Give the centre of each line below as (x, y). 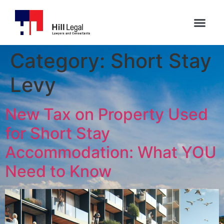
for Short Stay (57, 133)
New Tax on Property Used (106, 114)
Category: (60, 61)
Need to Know (58, 171)
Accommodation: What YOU (111, 152)
